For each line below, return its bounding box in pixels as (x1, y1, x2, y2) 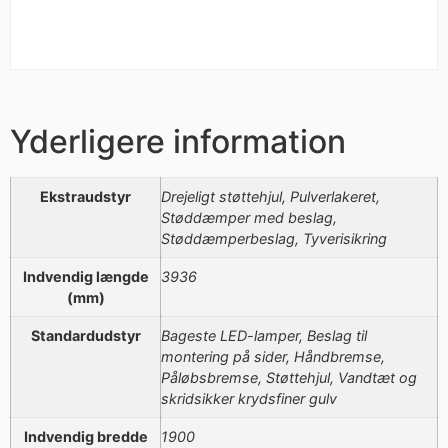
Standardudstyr (30, 327, 141, 345)
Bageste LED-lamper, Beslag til (161, 327, 367, 345)
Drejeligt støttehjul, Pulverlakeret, (161, 188, 380, 206)
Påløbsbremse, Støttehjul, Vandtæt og (161, 369, 417, 387)
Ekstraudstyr (40, 188, 131, 206)
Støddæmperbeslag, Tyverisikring (161, 230, 387, 248)
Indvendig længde (22, 268, 149, 286)
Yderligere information (10, 122, 346, 162)
